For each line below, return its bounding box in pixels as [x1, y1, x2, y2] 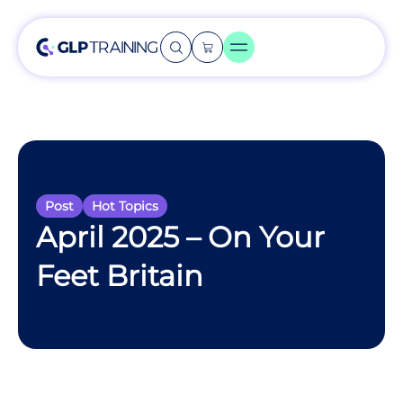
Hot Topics [92, 198, 158, 214]
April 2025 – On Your [36, 219, 325, 255]
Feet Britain [36, 258, 203, 293]
